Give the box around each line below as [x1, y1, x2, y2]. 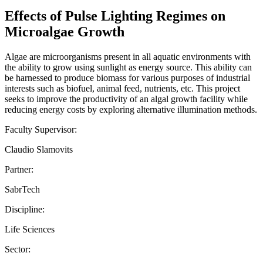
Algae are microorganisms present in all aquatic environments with [5, 51, 251, 62]
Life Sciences [5, 224, 55, 234]
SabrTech [5, 184, 40, 194]
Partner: [5, 164, 33, 174]
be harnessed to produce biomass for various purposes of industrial [5, 72, 250, 83]
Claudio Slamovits [5, 144, 73, 154]
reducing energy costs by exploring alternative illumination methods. [5, 104, 257, 114]
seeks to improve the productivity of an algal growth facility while [5, 93, 248, 104]
